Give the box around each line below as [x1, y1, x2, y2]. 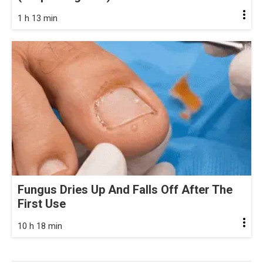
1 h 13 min [18, 12, 58, 23]
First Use [18, 197, 66, 211]
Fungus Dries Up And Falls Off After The [18, 183, 232, 197]
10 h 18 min [18, 221, 62, 232]
